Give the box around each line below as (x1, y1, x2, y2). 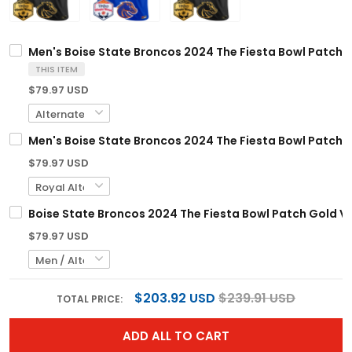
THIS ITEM (35, 63, 78, 76)
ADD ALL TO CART (123, 328, 229, 345)
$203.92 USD (134, 289, 215, 308)
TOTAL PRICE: (57, 292, 125, 306)
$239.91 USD (218, 289, 295, 308)
